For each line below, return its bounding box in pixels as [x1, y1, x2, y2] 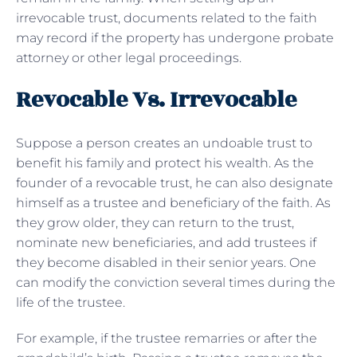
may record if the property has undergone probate [16, 29, 334, 45]
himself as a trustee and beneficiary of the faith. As [16, 194, 331, 210]
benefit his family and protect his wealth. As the [16, 155, 314, 171]
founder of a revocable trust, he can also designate [16, 175, 333, 190]
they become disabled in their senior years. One [16, 254, 316, 270]
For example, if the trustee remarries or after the [16, 330, 317, 346]
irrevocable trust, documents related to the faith [16, 10, 317, 25]
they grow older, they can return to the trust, [16, 214, 294, 230]
